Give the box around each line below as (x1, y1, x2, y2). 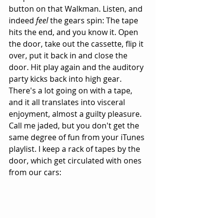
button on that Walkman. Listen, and (9, 3, 145, 15)
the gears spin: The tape (48, 15, 140, 26)
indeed (9, 15, 36, 26)
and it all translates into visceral (9, 97, 127, 108)
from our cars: (9, 167, 61, 178)
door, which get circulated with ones (9, 155, 144, 166)
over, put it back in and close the (9, 50, 129, 61)
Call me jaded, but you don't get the (9, 120, 141, 131)
